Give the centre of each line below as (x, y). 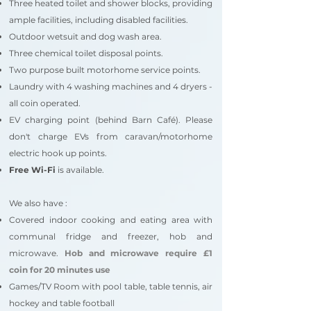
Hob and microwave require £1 (138, 253)
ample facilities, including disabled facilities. (99, 20)
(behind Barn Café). (138, 120)
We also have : (38, 203)
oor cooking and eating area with (137, 220)
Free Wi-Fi (32, 170)
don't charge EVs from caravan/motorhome (111, 136)
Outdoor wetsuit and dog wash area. (86, 36)
